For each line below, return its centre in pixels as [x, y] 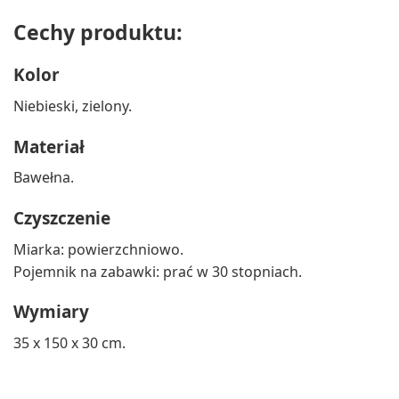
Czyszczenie [62, 219]
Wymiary [51, 312]
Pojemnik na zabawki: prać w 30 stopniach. [158, 271]
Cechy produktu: [98, 33]
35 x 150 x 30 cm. [69, 342]
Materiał [49, 147]
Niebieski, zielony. [73, 106]
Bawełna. [44, 178]
